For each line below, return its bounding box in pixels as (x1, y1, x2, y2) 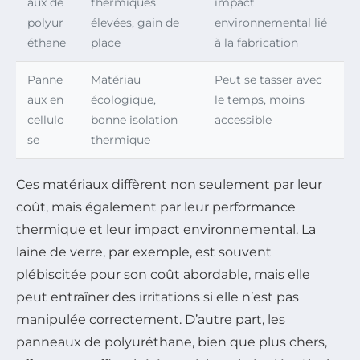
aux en (27, 92, 63, 107)
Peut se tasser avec (215, 72, 322, 87)
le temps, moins (215, 92, 305, 107)
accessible (215, 112, 272, 127)
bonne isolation (91, 112, 178, 127)
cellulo (27, 112, 64, 127)
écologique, (91, 92, 156, 107)
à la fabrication (215, 35, 298, 50)
